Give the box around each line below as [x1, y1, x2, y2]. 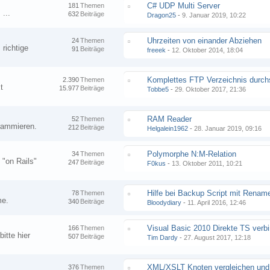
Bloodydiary [147, 199, 182, 206]
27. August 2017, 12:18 [184, 234, 251, 241]
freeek [147, 46, 166, 54]
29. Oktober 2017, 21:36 [175, 86, 246, 93]
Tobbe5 [147, 86, 169, 93]
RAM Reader [147, 115, 192, 124]
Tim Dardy [147, 234, 178, 241]
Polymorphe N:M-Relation [147, 149, 237, 159]
